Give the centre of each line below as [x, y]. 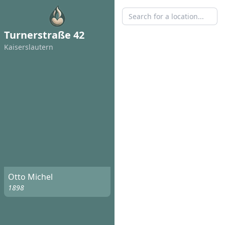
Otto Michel [30, 177]
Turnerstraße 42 [44, 35]
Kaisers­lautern [29, 47]
